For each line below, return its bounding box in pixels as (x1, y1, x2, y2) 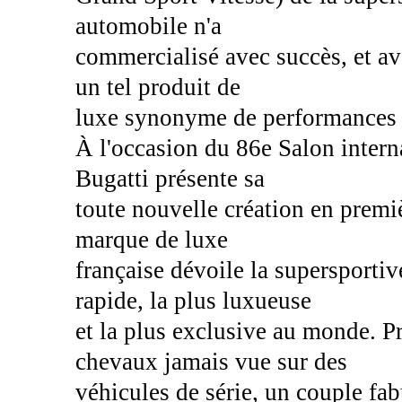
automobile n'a (74, 12, 222, 39)
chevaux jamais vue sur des (74, 347, 347, 375)
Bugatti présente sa (74, 164, 265, 192)
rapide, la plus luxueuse (74, 286, 311, 314)
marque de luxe (74, 225, 228, 253)
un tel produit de (74, 73, 240, 100)
